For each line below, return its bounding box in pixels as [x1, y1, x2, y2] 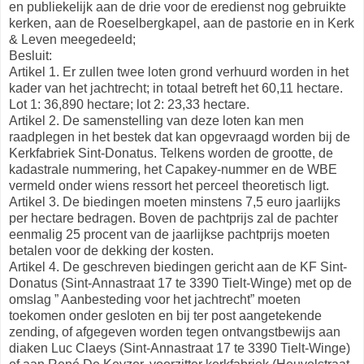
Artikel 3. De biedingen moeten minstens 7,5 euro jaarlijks [9, 194, 340, 209]
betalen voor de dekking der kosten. [9, 243, 214, 258]
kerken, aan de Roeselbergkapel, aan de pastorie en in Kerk [9, 15, 354, 30]
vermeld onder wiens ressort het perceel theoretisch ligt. [9, 178, 329, 193]
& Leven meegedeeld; [9, 32, 136, 46]
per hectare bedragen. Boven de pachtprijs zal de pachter [9, 210, 338, 225]
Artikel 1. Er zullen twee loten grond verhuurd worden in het [9, 64, 349, 79]
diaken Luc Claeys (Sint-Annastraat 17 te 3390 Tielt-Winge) [9, 340, 350, 355]
